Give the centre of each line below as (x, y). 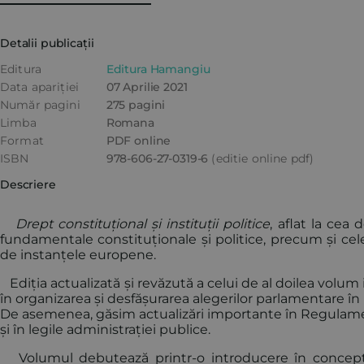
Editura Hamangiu (158, 69)
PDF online (139, 141)
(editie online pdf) (263, 158)
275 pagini (136, 105)
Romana (130, 123)
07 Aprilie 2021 (147, 87)
